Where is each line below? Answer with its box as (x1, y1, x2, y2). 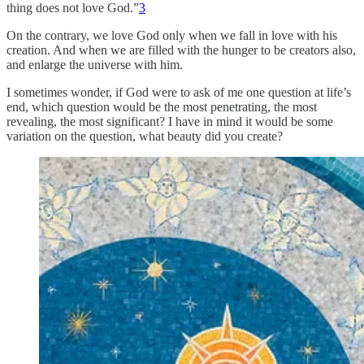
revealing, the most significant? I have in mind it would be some (6, 114, 333, 128)
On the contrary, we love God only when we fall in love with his (6, 28, 337, 42)
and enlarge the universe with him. (6, 57, 186, 71)
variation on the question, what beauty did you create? (6, 128, 283, 143)
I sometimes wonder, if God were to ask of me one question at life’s (6, 84, 351, 99)
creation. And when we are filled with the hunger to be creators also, (6, 42, 356, 57)
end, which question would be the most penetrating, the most (6, 99, 317, 114)
